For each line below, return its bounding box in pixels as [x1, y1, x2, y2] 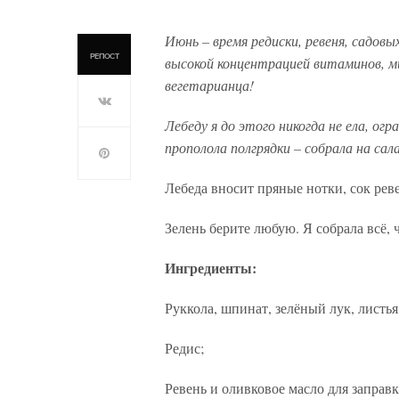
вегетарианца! [165, 76, 254, 95]
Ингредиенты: [165, 257, 256, 279]
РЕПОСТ [89, 52, 119, 62]
